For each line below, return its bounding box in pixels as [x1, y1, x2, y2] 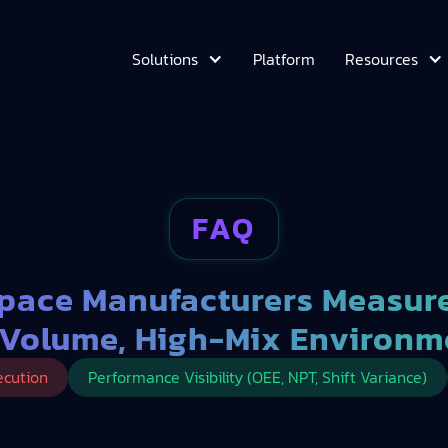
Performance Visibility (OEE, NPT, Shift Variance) [87, 365, 427, 389]
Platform [253, 46, 315, 71]
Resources [345, 47, 418, 71]
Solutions [132, 47, 198, 71]
